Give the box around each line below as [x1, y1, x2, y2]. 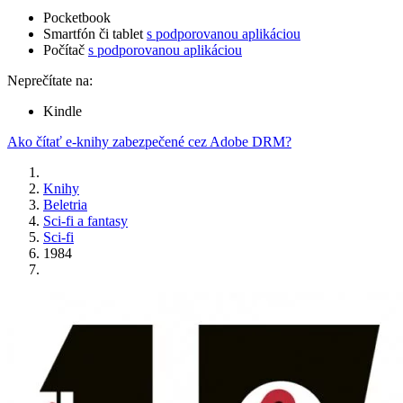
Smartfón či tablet [43, 26, 147, 42]
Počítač [43, 42, 88, 58]
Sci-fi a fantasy [43, 213, 128, 229]
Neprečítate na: [7, 73, 93, 89]
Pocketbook [43, 10, 111, 26]
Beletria [43, 197, 87, 213]
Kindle [43, 103, 82, 120]
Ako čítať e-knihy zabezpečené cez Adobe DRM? [7, 134, 291, 150]
